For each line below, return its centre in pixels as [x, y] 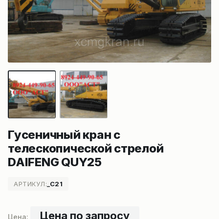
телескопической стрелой [86, 148]
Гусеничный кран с [64, 135]
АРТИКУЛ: [31, 184]
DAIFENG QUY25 [55, 162]
